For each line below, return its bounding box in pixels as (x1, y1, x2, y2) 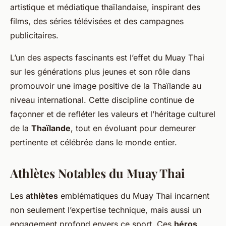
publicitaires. (10, 30, 59, 41)
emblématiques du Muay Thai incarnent (58, 191, 209, 201)
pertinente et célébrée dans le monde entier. (10, 137, 177, 148)
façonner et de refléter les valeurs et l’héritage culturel (10, 109, 215, 120)
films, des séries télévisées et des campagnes (10, 16, 184, 27)
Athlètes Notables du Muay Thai (10, 165, 185, 182)
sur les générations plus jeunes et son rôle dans (10, 67, 190, 77)
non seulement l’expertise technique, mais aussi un (10, 205, 201, 215)
